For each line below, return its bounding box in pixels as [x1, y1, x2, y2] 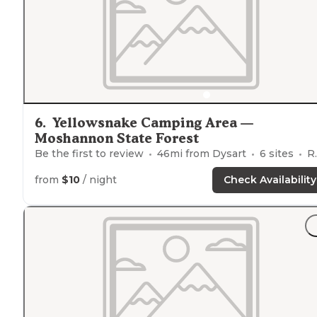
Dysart [212, 146, 246, 160]
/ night [80, 173, 117, 186]
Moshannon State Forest [35, 129, 199, 146]
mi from [170, 146, 212, 160]
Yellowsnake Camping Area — [52, 114, 253, 131]
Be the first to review [35, 146, 144, 160]
